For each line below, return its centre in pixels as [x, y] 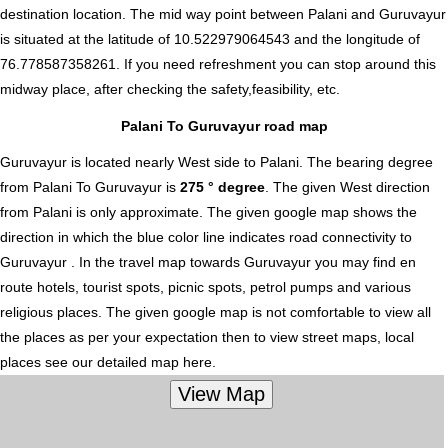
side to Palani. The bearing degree [321, 162]
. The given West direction [347, 187]
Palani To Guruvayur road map [224, 125]
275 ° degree [222, 187]
